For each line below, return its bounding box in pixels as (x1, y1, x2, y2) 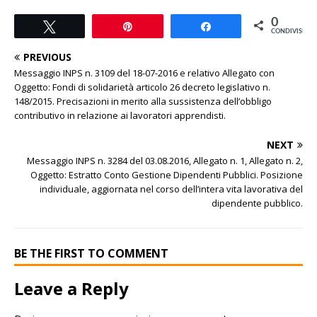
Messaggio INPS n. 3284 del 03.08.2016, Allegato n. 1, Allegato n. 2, (27, 154, 303, 167)
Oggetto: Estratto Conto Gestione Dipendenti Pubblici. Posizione (30, 168, 303, 181)
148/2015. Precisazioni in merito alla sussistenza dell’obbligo (14, 94, 272, 108)
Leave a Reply (14, 276, 129, 300)
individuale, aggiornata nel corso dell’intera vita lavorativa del (40, 182, 303, 195)
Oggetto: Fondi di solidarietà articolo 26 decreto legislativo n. (14, 80, 270, 93)
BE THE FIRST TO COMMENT (14, 245, 168, 261)
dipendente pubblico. (212, 196, 303, 209)
